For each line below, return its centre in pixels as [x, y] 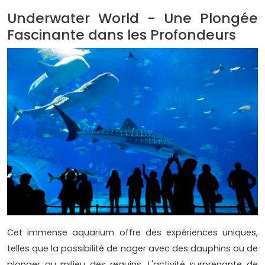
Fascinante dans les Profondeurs [122, 35]
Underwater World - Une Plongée [132, 18]
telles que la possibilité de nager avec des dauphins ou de [132, 248]
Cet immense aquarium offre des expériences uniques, [132, 232]
